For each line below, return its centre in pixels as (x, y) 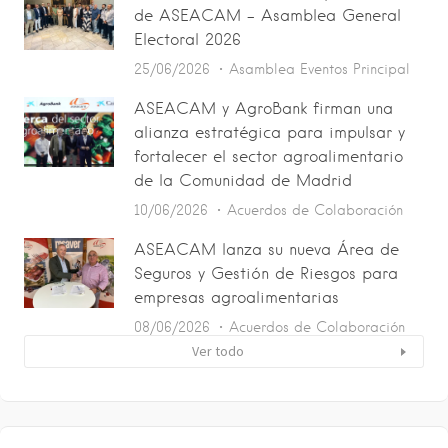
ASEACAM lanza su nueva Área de (266, 249)
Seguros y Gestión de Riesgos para (266, 273)
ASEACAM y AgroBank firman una (263, 108)
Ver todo (218, 351)
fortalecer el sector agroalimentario (268, 156)
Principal (381, 69)
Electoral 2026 (187, 39)
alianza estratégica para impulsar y (269, 132)
